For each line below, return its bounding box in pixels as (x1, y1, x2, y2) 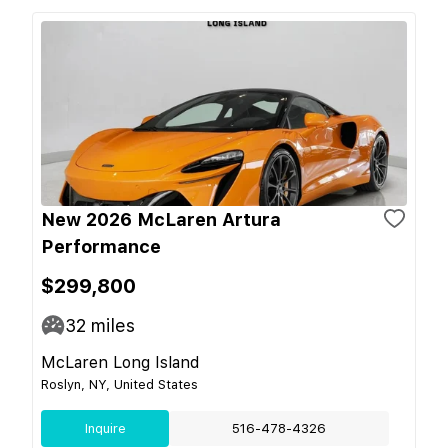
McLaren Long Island (41, 352, 199, 372)
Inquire (84, 420, 126, 436)
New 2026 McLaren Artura (41, 208, 281, 230)
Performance (41, 235, 161, 257)
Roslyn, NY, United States (41, 376, 198, 392)
